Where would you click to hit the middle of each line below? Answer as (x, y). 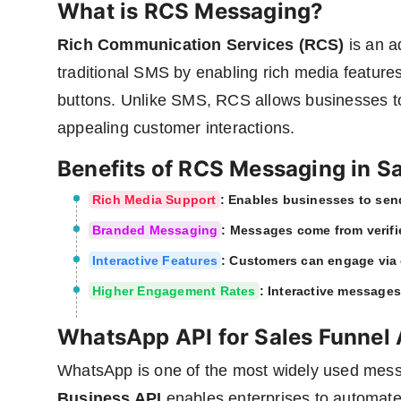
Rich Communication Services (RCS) (201, 45)
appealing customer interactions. (176, 128)
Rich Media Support (154, 200)
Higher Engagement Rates (174, 291)
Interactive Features (155, 261)
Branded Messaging (155, 230)
